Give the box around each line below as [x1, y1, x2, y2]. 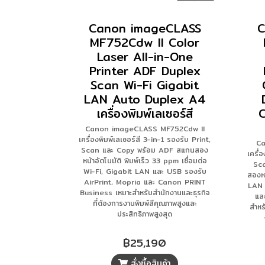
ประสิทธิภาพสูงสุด [117, 208, 172, 219]
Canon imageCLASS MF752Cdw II [85, 123, 205, 134]
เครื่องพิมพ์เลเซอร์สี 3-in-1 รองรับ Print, [79, 134, 211, 145]
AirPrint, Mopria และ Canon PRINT [84, 176, 205, 188]
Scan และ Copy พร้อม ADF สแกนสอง [81, 144, 208, 156]
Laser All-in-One [96, 47, 193, 66]
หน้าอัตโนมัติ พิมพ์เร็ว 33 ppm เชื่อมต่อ [82, 155, 207, 166]
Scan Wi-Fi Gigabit [91, 76, 199, 94]
